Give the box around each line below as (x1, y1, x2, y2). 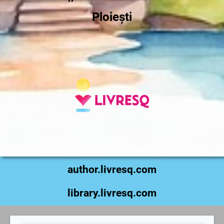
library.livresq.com (67, 186, 156, 199)
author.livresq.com (67, 163, 156, 175)
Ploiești (92, 10, 132, 24)
